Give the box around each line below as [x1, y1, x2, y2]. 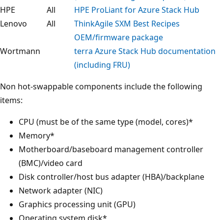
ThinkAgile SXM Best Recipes [74, 18, 180, 29]
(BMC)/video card [19, 157, 82, 168]
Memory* [19, 130, 55, 141]
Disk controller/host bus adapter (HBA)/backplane [19, 171, 204, 182]
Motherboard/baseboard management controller [19, 143, 203, 155]
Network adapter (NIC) [19, 185, 103, 196]
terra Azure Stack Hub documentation [74, 45, 216, 56]
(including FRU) [74, 59, 130, 70]
